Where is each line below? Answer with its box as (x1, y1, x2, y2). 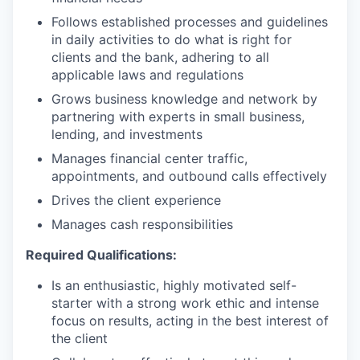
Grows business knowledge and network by (51, 90, 317, 107)
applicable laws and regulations (51, 66, 243, 83)
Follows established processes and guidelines (51, 13, 328, 30)
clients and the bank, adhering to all (51, 48, 269, 65)
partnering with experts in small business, (51, 108, 305, 125)
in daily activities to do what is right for (51, 31, 292, 47)
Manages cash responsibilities (51, 215, 233, 232)
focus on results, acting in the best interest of (51, 312, 329, 329)
